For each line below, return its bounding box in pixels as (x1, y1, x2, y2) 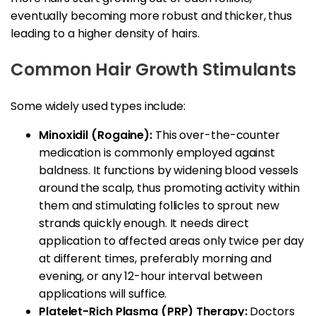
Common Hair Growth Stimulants (11, 57, 297, 81)
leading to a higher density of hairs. (11, 25, 200, 42)
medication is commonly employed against (39, 144, 276, 161)
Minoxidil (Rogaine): (39, 126, 152, 143)
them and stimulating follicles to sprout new (39, 197, 279, 214)
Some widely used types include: (11, 97, 186, 114)
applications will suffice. (39, 285, 167, 302)
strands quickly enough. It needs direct (39, 214, 250, 231)
